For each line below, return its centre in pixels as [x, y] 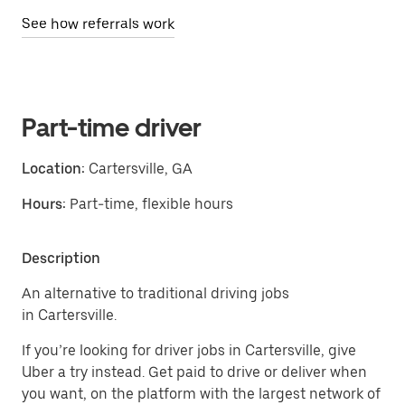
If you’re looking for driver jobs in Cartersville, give [189, 350]
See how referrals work [98, 24]
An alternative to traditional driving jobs [155, 293]
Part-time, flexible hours [151, 204]
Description [61, 258]
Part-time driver [112, 127]
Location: [53, 169]
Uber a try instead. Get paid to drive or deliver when [194, 372]
